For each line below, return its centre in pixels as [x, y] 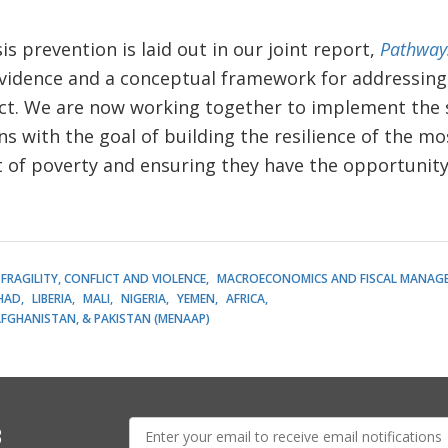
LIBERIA [51, 298]
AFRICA [245, 298]
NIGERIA [143, 298]
